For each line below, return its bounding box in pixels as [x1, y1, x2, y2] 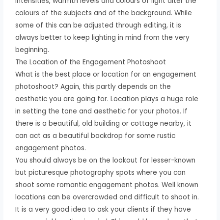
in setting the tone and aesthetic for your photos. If [15, 106, 188, 116]
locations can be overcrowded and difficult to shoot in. [15, 192, 199, 202]
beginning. [15, 45, 50, 55]
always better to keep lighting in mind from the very [15, 32, 190, 42]
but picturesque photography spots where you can [15, 167, 186, 177]
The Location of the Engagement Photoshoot [15, 57, 166, 67]
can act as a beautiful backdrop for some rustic [15, 131, 176, 140]
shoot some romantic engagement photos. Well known [15, 180, 199, 190]
